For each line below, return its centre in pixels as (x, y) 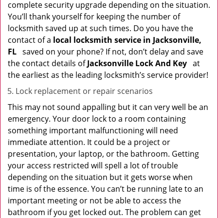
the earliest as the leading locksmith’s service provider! (108, 75)
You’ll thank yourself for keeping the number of (94, 17)
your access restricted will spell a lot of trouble (93, 165)
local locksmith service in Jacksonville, (127, 40)
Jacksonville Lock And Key (139, 63)
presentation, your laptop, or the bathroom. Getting (103, 154)
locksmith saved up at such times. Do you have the (100, 28)
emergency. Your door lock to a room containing (97, 119)
